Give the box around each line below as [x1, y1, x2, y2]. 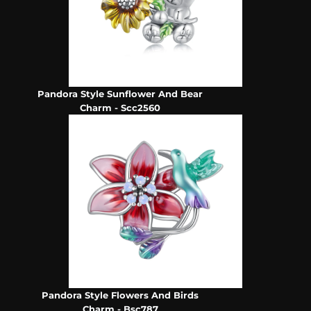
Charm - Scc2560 [80, 102, 161, 114]
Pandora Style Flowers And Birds [42, 289, 199, 301]
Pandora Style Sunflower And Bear [37, 88, 203, 100]
